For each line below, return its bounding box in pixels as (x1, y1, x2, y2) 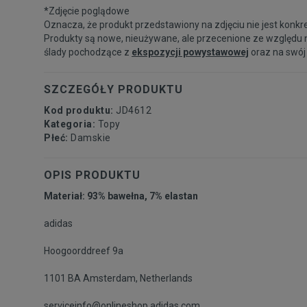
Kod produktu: (44, 104, 116, 116)
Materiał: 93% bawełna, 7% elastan (44, 190, 198, 201)
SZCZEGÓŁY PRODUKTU (44, 82, 183, 96)
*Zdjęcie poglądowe (44, 5, 130, 16)
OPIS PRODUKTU (44, 168, 140, 182)
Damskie (71, 132, 111, 143)
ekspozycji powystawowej (132, 46, 249, 58)
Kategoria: (44, 118, 98, 130)
